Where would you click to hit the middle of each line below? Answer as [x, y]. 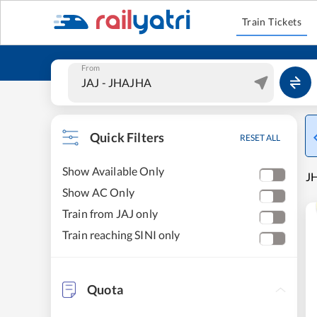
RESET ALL [260, 138]
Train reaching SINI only [121, 235]
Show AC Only [98, 192]
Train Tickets [272, 22]
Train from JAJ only [110, 213]
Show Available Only [113, 171]
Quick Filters [127, 137]
